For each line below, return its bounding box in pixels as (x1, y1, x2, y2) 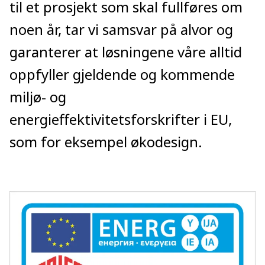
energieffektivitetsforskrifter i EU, (9, 109, 232, 129)
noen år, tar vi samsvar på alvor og (9, 20, 233, 39)
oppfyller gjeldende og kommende (9, 64, 235, 84)
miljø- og (9, 87, 66, 106)
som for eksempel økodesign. (9, 132, 202, 151)
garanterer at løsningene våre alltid (9, 42, 242, 62)
